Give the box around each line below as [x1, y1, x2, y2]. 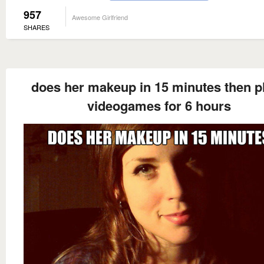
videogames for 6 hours [87, 95, 231, 115]
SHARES [24, 22, 49, 32]
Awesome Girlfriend [72, 12, 128, 22]
